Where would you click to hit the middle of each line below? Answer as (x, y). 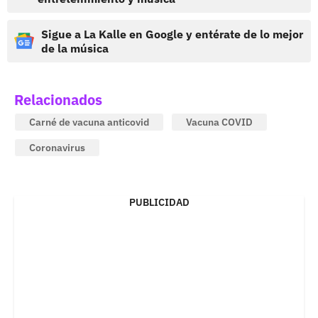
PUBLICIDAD (159, 202)
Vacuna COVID (219, 122)
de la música (75, 48)
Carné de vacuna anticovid (89, 122)
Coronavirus (57, 147)
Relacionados (58, 99)
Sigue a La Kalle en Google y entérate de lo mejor (172, 34)
